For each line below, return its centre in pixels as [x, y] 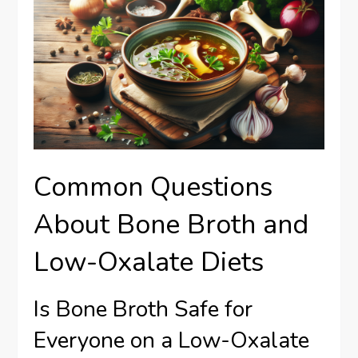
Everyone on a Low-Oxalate [172, 341]
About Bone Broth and [171, 225]
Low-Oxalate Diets [149, 263]
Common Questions [153, 187]
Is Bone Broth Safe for [143, 310]
